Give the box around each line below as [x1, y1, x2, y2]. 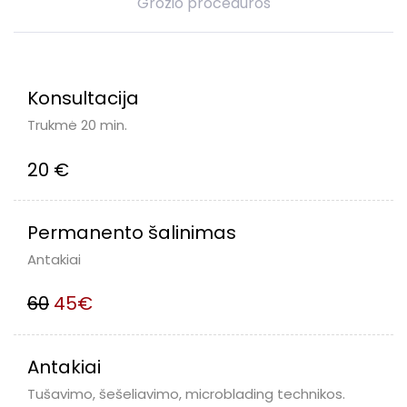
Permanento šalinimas [27, 219, 236, 245]
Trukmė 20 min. [27, 115, 127, 135]
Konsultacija [27, 85, 139, 112]
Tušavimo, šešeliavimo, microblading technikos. [27, 383, 345, 403]
